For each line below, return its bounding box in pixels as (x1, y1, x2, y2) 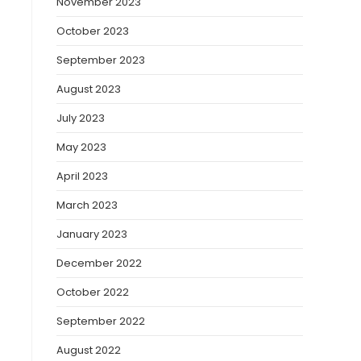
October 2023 (56, 23, 129, 39)
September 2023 (56, 52, 145, 68)
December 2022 (56, 255, 142, 271)
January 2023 (56, 226, 127, 242)
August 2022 (56, 342, 121, 358)
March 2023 (56, 197, 118, 213)
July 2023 (56, 110, 105, 126)
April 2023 (56, 168, 108, 184)
